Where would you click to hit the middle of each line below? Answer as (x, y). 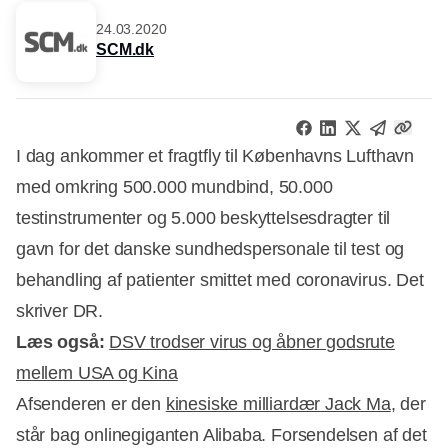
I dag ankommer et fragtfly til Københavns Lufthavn (215, 155)
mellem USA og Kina (97, 372)
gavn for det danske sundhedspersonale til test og (210, 248)
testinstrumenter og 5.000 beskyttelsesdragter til (203, 217)
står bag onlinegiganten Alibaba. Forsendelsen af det (221, 434)
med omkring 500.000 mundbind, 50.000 (174, 186)
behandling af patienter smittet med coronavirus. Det (220, 279)
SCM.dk (125, 50)
